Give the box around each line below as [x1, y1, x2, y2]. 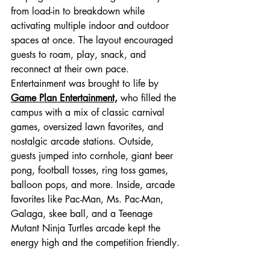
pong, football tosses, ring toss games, [11, 163, 171, 177]
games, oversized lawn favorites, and [11, 120, 166, 133]
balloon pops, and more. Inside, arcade [11, 178, 178, 191]
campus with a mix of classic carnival [11, 105, 168, 119]
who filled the [118, 91, 179, 104]
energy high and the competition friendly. [11, 236, 180, 249]
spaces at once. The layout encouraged [11, 33, 176, 46]
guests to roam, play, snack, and [11, 48, 149, 61]
